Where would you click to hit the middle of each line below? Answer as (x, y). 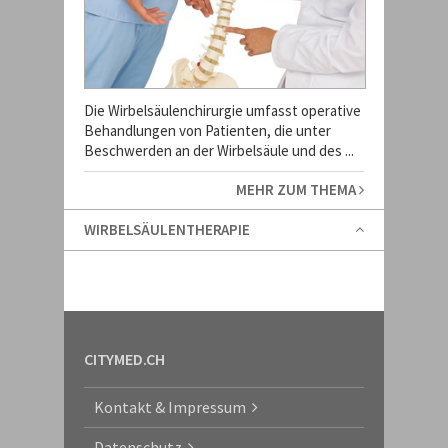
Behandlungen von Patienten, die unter (207, 130)
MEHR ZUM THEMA (297, 189)
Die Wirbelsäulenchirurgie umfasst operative (222, 110)
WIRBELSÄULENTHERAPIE (167, 229)
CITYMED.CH (124, 359)
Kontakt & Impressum (173, 407)
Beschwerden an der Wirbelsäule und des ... (219, 150)
